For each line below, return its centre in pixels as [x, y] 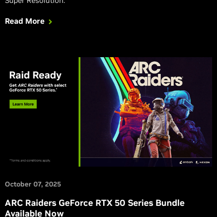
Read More [25, 21]
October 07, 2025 [33, 184]
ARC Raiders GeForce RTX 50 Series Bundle [95, 202]
